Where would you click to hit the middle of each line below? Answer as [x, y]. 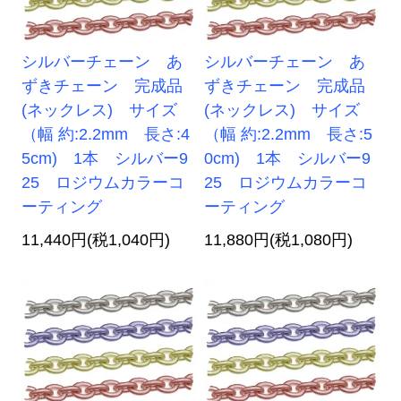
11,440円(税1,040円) [96, 240]
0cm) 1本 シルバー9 [288, 159]
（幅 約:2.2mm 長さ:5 [289, 135]
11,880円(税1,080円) [279, 240]
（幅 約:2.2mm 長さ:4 [106, 135]
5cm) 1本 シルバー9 [105, 159]
